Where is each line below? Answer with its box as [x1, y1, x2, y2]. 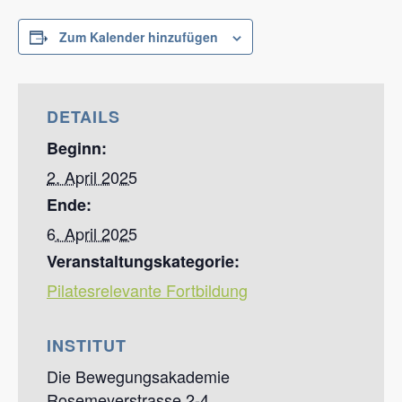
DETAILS [47, 105, 120, 128]
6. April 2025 [47, 222, 137, 245]
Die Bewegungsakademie [47, 364, 230, 388]
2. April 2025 [47, 165, 137, 188]
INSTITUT [47, 334, 127, 357]
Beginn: [47, 136, 107, 160]
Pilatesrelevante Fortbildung [47, 278, 248, 301]
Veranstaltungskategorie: [47, 249, 240, 273]
